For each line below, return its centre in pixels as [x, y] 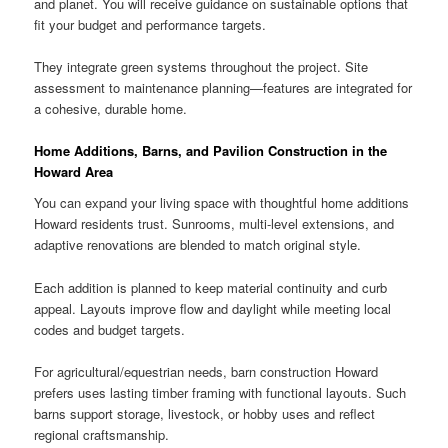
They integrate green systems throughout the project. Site [201, 66]
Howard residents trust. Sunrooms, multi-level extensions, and [214, 224]
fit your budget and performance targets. [150, 24]
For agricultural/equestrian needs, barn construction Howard [206, 371]
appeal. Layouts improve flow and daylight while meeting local [213, 308]
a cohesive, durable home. [111, 108]
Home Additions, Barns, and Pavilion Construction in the [211, 150]
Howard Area [74, 171]
